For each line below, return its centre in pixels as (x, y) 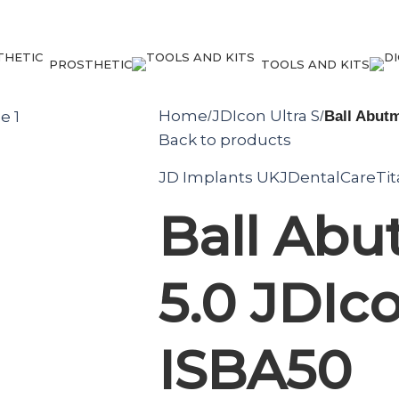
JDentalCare (327, 177)
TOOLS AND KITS (315, 64)
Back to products (224, 140)
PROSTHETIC (90, 64)
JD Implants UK (219, 177)
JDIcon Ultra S (265, 116)
